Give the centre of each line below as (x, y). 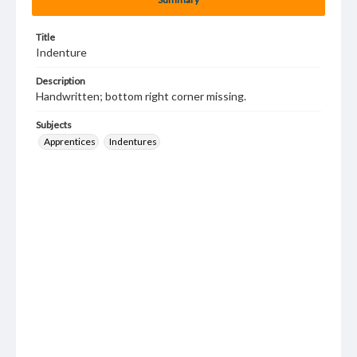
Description (61, 81)
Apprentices (70, 141)
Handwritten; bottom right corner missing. (141, 96)
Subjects (54, 125)
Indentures (133, 141)
